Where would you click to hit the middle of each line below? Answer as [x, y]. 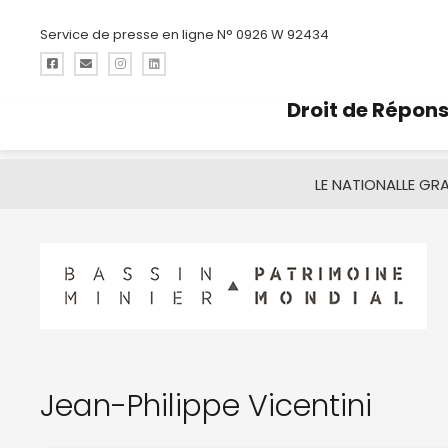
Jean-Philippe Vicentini [206, 406]
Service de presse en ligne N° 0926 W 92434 [184, 34]
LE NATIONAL [358, 184]
